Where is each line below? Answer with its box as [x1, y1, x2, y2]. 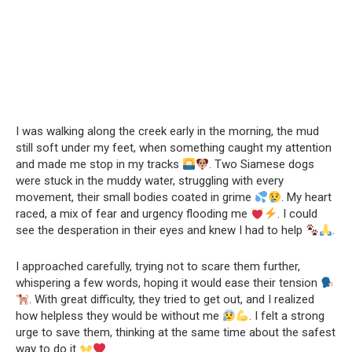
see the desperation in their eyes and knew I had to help [16, 223, 306, 237]
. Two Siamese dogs [209, 157, 315, 171]
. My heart [281, 190, 332, 204]
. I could [277, 207, 318, 221]
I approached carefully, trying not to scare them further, [16, 259, 300, 273]
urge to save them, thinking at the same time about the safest [16, 325, 335, 339]
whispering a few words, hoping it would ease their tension [16, 276, 321, 290]
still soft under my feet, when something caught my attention [16, 141, 332, 155]
